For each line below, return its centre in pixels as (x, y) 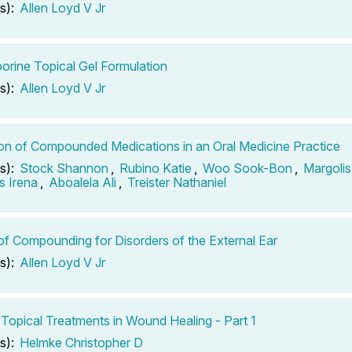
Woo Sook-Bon (247, 168)
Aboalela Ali (82, 182)
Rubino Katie (156, 168)
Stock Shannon (64, 168)
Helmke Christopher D (81, 342)
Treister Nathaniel (177, 182)
